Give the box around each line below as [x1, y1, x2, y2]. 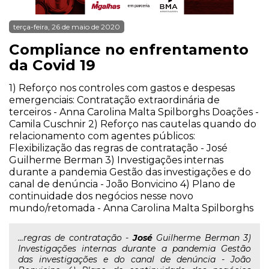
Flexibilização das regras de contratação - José [9, 142, 228, 154]
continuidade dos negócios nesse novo [9, 190, 193, 202]
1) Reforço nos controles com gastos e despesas [9, 82, 235, 94]
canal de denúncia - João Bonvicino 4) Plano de [9, 178, 235, 190]
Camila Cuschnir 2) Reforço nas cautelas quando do [9, 118, 256, 130]
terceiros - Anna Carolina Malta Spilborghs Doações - [9, 106, 259, 118]
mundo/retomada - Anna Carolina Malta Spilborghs [9, 202, 253, 214]
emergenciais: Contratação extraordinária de [9, 94, 220, 106]
